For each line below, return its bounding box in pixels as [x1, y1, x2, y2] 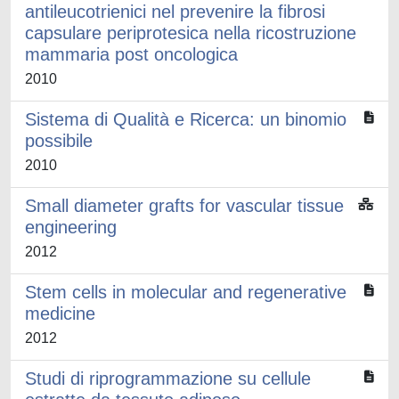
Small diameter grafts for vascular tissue [25, 196, 344, 216]
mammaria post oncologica [25, 45, 238, 64]
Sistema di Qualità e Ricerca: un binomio [25, 110, 346, 129]
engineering [25, 217, 117, 237]
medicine [25, 304, 95, 323]
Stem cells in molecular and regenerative [25, 282, 346, 302]
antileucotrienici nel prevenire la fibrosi [25, 2, 325, 21]
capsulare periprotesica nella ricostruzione [25, 23, 356, 43]
